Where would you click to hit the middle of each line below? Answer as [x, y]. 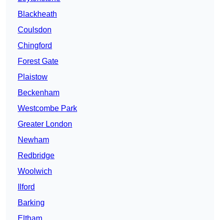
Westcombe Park [47, 109]
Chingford [35, 46]
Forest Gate [38, 61]
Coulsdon [35, 30]
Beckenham [39, 93]
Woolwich [35, 171]
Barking [31, 203]
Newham [33, 140]
